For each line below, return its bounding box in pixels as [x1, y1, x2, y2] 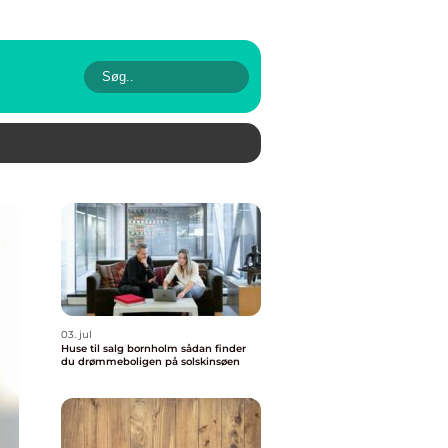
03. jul [61, 328, 92, 341]
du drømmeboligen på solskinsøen [61, 355, 240, 368]
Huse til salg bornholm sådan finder [61, 342, 181, 355]
